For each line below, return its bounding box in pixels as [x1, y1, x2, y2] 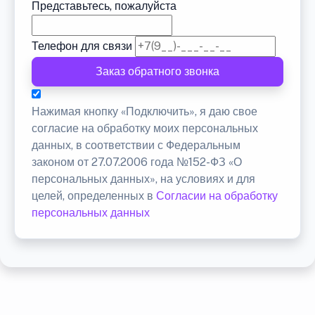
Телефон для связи [32, 39, 132, 53]
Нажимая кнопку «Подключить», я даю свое [32, 105, 257, 119]
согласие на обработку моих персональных [32, 122, 258, 136]
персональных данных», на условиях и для [32, 172, 255, 186]
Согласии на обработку [156, 189, 278, 203]
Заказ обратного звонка [96, 65, 219, 79]
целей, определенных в [32, 189, 156, 203]
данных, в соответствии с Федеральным [32, 139, 240, 153]
